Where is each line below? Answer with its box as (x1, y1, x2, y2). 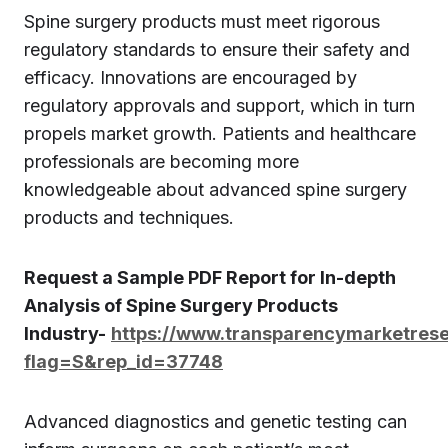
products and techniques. (24, 207, 234, 228)
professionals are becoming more (24, 151, 299, 172)
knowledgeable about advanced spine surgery (24, 179, 407, 200)
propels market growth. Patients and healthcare (24, 123, 416, 144)
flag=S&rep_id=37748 (24, 351, 223, 372)
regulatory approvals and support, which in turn (24, 95, 415, 116)
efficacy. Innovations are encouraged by (24, 67, 357, 88)
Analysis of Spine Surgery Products (24, 295, 338, 316)
